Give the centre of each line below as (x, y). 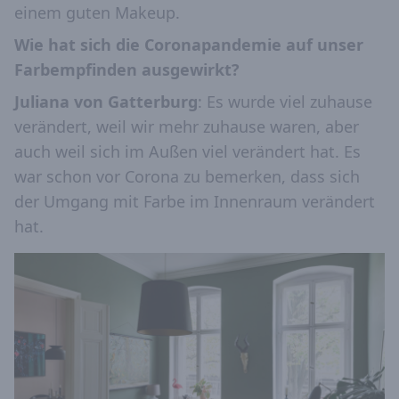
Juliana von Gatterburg (106, 102)
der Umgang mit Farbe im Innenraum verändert (195, 202)
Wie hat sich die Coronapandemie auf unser (189, 45)
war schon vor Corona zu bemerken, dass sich (187, 177)
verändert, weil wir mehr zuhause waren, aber (187, 127)
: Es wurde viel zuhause (285, 102)
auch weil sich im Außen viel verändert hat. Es (187, 152)
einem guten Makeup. (97, 13)
